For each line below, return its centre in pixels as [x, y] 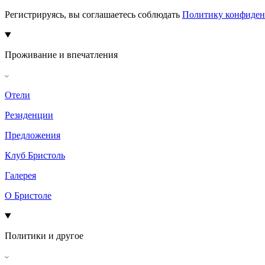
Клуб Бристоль [35, 156]
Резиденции [29, 115]
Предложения [33, 135]
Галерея [20, 176]
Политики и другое [44, 236]
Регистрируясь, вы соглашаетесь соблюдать [93, 15]
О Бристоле [28, 196]
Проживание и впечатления [61, 55]
